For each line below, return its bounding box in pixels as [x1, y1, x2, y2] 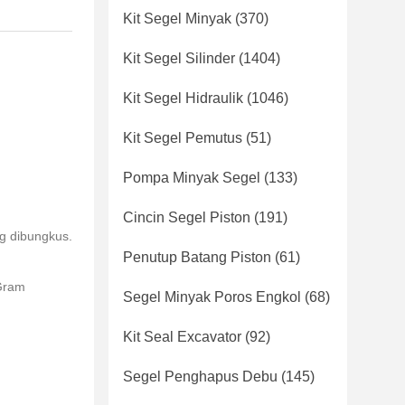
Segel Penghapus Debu [123, 369, 278, 384]
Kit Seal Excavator [123, 329, 241, 344]
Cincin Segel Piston [123, 210, 250, 225]
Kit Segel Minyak [123, 11, 231, 26]
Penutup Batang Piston [123, 250, 271, 265]
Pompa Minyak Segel [123, 170, 260, 185]
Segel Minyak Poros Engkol [123, 289, 301, 305]
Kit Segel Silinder [123, 51, 235, 66]
